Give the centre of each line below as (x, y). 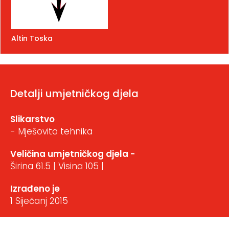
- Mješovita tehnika (51, 131)
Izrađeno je (35, 188)
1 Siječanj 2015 (39, 201)
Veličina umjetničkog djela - (73, 154)
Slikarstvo (32, 119)
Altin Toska (32, 38)
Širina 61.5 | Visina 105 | (57, 166)
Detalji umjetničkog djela (74, 93)
